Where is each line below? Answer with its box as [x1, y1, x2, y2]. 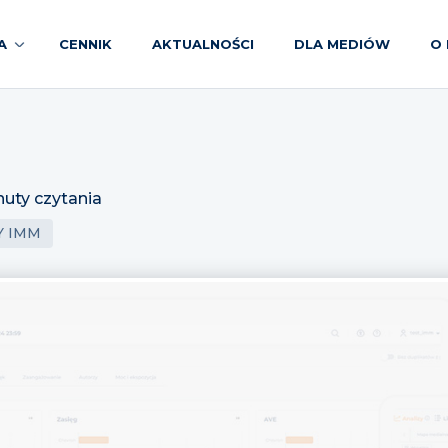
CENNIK [59, 35, 112, 52]
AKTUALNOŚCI [152, 35, 254, 52]
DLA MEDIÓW [294, 35, 390, 52]
